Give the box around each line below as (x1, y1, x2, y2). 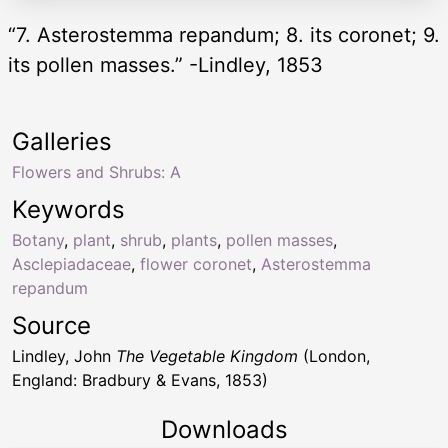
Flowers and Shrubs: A (12, 161, 181, 182)
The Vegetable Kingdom (116, 345, 298, 366)
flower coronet (140, 253, 252, 274)
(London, (298, 345, 370, 366)
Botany (12, 229, 64, 250)
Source (12, 310, 91, 340)
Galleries (12, 126, 112, 156)
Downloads (160, 414, 288, 444)
